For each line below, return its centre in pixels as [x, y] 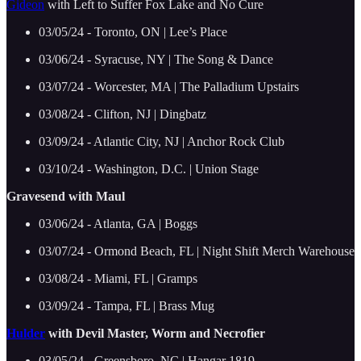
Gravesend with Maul [66, 196]
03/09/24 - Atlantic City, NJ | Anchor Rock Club [162, 141]
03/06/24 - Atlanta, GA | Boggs [118, 223]
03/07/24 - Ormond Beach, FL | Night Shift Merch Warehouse [197, 251]
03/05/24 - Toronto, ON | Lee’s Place [133, 31]
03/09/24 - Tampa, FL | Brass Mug [127, 305]
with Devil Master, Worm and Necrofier [155, 333]
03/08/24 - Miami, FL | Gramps [118, 278]
